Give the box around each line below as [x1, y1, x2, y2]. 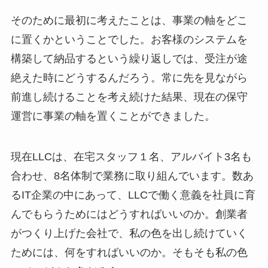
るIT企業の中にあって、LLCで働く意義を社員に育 [10, 189, 255, 201]
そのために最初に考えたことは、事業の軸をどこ [10, 14, 248, 27]
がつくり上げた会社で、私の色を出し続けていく [10, 227, 248, 239]
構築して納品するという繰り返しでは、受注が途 [10, 53, 248, 65]
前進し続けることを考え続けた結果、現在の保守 [10, 91, 248, 103]
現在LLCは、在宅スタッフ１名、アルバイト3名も [10, 151, 252, 163]
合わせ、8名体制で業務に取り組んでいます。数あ [10, 170, 254, 182]
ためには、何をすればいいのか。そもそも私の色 [10, 246, 248, 258]
